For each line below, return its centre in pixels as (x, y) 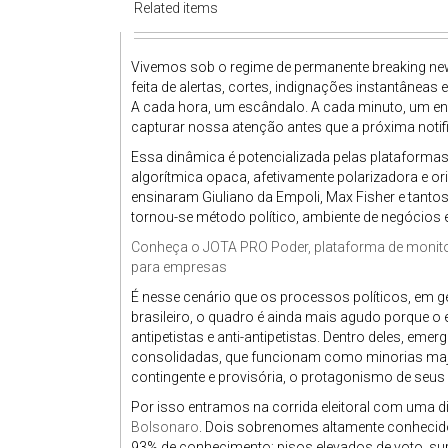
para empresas (179, 267)
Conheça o (167, 247)
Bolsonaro (165, 427)
